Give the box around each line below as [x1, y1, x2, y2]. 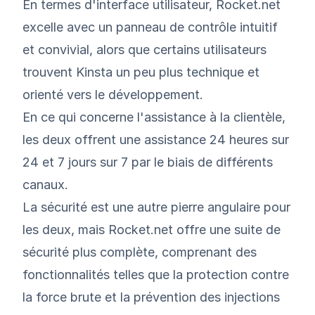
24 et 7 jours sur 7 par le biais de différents [22, 154, 273, 169]
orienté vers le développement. [22, 86, 203, 102]
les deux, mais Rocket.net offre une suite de [22, 221, 281, 237]
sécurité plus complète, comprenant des [22, 244, 257, 259]
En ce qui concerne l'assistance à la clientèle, [22, 109, 285, 124]
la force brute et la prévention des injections [22, 289, 280, 304]
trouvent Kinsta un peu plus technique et [22, 64, 259, 79]
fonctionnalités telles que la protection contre [22, 266, 289, 282]
